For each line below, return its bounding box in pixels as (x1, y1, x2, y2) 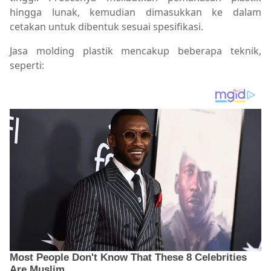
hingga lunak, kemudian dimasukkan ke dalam (10, 5, 261, 19)
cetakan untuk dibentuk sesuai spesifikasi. (10, 19, 203, 33)
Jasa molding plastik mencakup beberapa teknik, (10, 44, 261, 57)
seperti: (10, 58, 44, 72)
